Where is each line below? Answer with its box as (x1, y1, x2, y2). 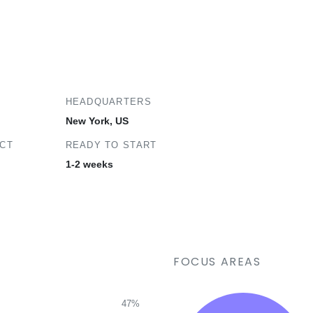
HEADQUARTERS (65, 96, 152, 107)
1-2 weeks (65, 159, 113, 170)
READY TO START (65, 140, 157, 150)
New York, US (65, 115, 129, 126)
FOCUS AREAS (173, 254, 261, 270)
